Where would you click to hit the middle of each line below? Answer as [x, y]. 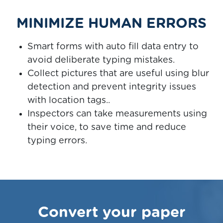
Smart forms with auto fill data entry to [113, 47]
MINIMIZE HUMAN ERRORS [111, 24]
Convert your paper [111, 213]
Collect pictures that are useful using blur [118, 74]
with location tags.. [69, 101]
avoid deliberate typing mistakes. [101, 60]
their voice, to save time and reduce [107, 128]
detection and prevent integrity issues [112, 87]
